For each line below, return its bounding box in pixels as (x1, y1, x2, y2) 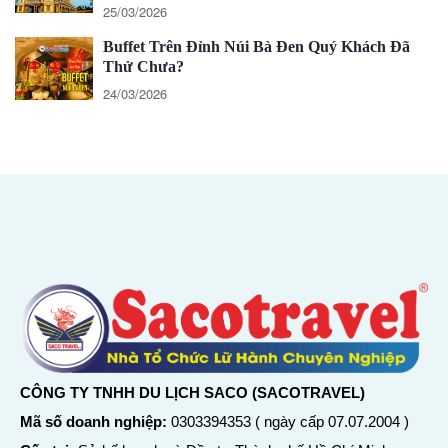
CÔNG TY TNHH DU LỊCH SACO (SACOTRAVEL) (20, 384, 365, 402)
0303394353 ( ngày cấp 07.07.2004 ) (167, 413, 409, 431)
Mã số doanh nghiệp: (20, 413, 167, 431)
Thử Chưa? (103, 58, 184, 76)
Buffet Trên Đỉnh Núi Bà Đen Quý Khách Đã (103, 38, 410, 56)
